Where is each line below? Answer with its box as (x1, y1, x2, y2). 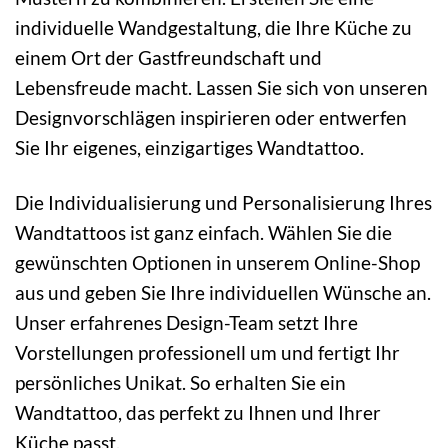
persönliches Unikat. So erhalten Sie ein (15, 370, 346, 394)
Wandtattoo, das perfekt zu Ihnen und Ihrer (15, 400, 381, 424)
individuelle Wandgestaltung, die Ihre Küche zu (15, 15, 412, 39)
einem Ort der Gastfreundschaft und (15, 45, 322, 69)
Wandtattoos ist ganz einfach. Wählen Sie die (15, 220, 392, 244)
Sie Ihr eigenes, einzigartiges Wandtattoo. (15, 135, 364, 159)
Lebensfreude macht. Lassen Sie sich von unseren (15, 75, 428, 99)
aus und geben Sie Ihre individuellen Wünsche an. (15, 280, 431, 304)
